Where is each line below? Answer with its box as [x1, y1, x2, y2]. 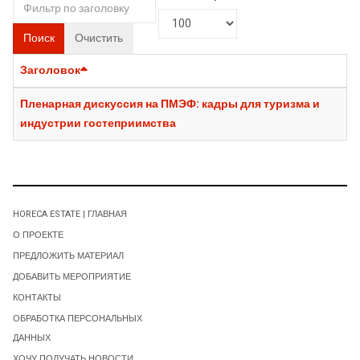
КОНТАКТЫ [13, 290, 61, 305]
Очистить [75, 29, 123, 47]
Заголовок [20, 61, 80, 79]
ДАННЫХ [13, 330, 51, 345]
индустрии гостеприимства [20, 114, 176, 132]
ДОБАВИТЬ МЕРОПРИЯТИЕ [13, 269, 131, 284]
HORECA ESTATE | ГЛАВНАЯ [13, 207, 127, 221]
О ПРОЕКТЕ [13, 227, 63, 242]
